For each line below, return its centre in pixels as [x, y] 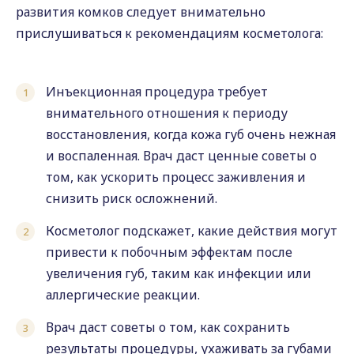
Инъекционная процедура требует [157, 92]
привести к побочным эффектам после [169, 252]
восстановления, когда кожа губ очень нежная [191, 134]
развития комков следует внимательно [141, 12]
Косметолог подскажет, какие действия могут [192, 231]
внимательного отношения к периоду [167, 113]
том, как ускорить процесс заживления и [176, 177]
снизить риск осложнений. [132, 198]
